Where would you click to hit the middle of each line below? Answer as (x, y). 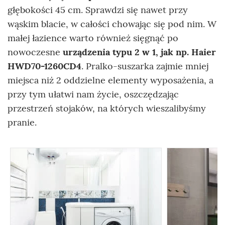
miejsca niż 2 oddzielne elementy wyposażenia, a (110, 80)
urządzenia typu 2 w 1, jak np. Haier (139, 52)
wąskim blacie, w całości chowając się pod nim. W (112, 24)
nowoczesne (35, 52)
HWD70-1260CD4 (44, 66)
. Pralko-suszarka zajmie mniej (145, 66)
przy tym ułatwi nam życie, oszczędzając (93, 94)
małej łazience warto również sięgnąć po (93, 38)
